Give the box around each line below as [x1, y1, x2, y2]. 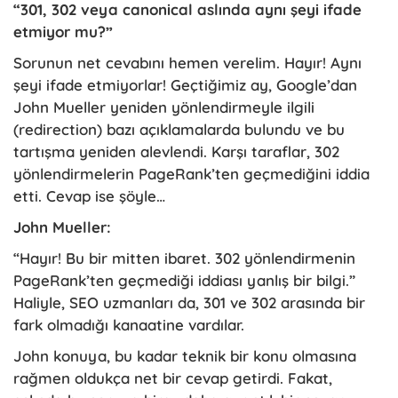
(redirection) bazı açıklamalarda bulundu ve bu [13, 119, 345, 139]
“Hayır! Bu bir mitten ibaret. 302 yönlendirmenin [13, 248, 355, 267]
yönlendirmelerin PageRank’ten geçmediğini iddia [13, 163, 370, 183]
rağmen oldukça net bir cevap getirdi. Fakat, [13, 368, 332, 387]
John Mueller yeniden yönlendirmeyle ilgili [13, 97, 314, 116]
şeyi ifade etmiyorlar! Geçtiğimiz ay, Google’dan [13, 75, 357, 94]
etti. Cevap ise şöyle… [13, 186, 165, 205]
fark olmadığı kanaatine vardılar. [13, 314, 249, 334]
